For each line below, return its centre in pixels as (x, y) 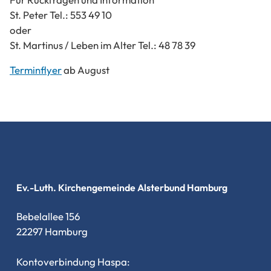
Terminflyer (36, 70)
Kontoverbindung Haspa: (73, 261)
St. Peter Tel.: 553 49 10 (61, 15)
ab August (86, 70)
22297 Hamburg (52, 231)
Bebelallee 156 (48, 216)
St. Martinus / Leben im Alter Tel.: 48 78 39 (103, 45)
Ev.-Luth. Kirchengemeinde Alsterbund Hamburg (122, 187)
